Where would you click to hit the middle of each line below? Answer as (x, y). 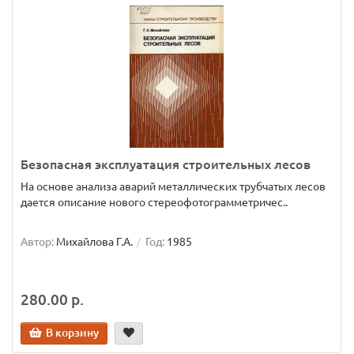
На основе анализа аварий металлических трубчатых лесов (173, 186)
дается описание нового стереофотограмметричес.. (154, 202)
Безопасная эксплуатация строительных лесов (166, 164)
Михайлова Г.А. (94, 242)
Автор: (37, 242)
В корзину (72, 333)
